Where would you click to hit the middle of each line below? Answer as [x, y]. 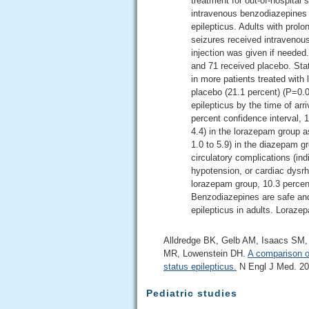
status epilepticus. [200, 266]
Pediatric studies [192, 293]
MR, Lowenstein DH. [206, 253]
